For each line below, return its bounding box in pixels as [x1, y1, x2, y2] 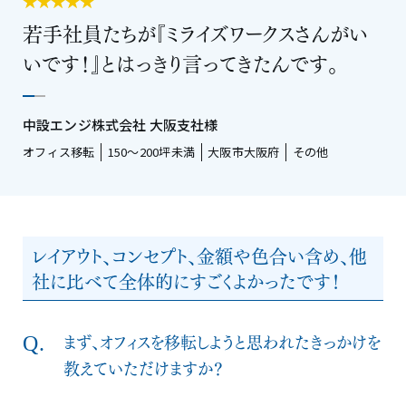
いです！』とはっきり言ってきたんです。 [23, 45, 338, 78]
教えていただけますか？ [63, 353, 224, 381]
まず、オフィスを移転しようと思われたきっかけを [63, 327, 381, 354]
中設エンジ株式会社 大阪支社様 [23, 114, 218, 134]
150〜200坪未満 [107, 142, 196, 160]
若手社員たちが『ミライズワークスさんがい [23, 15, 368, 48]
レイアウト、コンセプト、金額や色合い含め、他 [32, 240, 367, 269]
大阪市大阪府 [208, 142, 280, 160]
